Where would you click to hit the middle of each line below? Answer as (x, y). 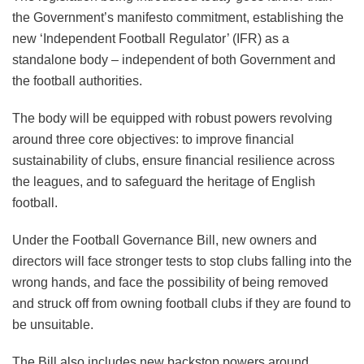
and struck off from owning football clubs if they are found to (182, 304)
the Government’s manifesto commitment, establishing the (178, 18)
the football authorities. (77, 81)
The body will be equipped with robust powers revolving (172, 119)
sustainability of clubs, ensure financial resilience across (173, 161)
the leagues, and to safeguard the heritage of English (164, 182)
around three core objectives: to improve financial (153, 140)
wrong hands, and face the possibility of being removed (170, 283)
